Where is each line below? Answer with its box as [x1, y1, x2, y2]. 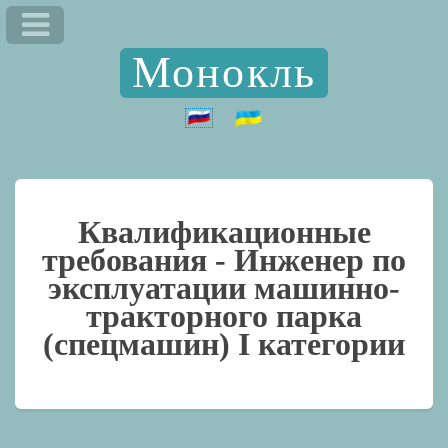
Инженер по [234, 241, 406, 278]
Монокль [131, 47, 317, 97]
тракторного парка [86, 297, 362, 334]
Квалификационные [77, 213, 371, 250]
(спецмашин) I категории [43, 325, 405, 362]
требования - [42, 241, 234, 278]
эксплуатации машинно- [48, 269, 400, 306]
